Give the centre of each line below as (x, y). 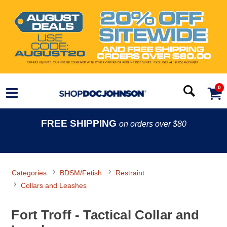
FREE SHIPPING (80, 124)
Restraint (130, 173)
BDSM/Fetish (81, 173)
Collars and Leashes (54, 185)
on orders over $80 (153, 124)
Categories (29, 173)
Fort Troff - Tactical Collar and (105, 215)
